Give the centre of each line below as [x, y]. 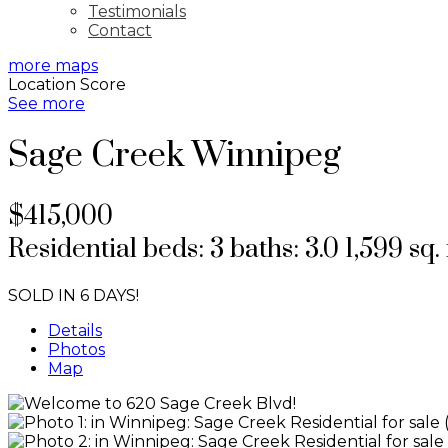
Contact [120, 30]
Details [75, 330]
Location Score [67, 84]
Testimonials [137, 11]
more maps [53, 65]
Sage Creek [96, 156]
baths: [267, 249]
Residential [72, 249]
